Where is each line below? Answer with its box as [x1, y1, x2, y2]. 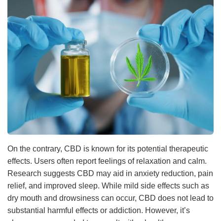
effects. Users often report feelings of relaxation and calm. [7, 157, 207, 166]
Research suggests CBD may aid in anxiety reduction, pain [7, 169, 213, 178]
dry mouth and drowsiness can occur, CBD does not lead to [7, 194, 214, 203]
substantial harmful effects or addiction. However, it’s [7, 206, 190, 215]
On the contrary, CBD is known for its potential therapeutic [7, 145, 208, 153]
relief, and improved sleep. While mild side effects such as [7, 182, 209, 190]
